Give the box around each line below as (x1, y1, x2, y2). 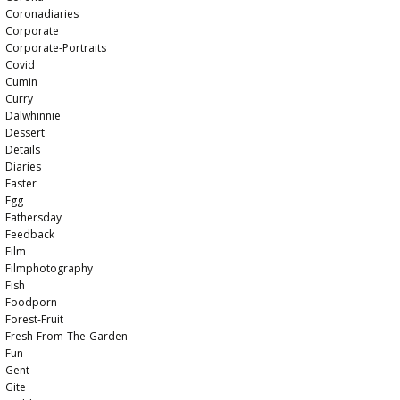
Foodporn (5, 295, 58, 310)
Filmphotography (5, 261, 94, 276)
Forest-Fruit (5, 312, 64, 327)
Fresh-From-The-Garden (5, 329, 129, 344)
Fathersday (5, 210, 62, 225)
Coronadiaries (5, 6, 79, 21)
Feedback (5, 227, 55, 242)
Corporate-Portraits (5, 40, 107, 55)
